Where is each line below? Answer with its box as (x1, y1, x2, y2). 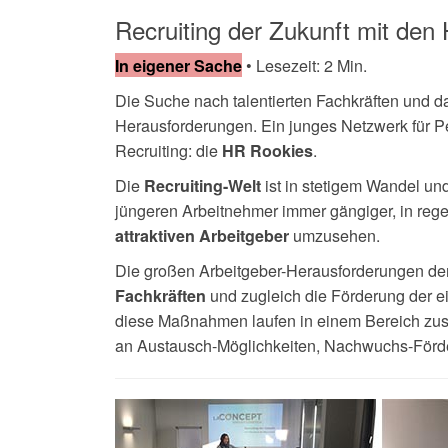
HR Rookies (221, 138, 313, 162)
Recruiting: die (114, 137, 222, 162)
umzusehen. (288, 222, 380, 247)
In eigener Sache (114, 53, 242, 77)
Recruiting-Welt (143, 173, 261, 197)
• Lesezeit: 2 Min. (245, 52, 367, 77)
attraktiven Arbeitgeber (114, 223, 289, 247)
